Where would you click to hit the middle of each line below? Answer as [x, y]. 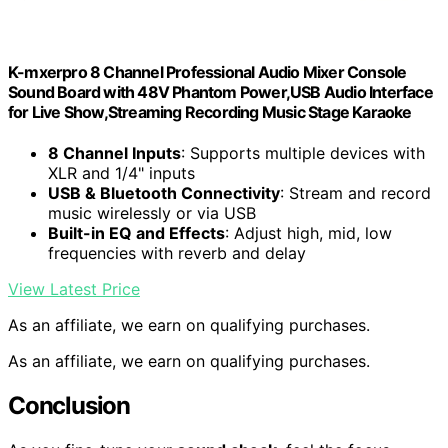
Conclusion [69, 405]
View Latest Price [74, 289]
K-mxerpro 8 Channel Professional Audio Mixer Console [207, 71]
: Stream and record [355, 193]
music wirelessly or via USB [152, 213]
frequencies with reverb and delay [177, 253]
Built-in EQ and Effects [136, 233]
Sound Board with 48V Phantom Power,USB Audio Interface [220, 91]
